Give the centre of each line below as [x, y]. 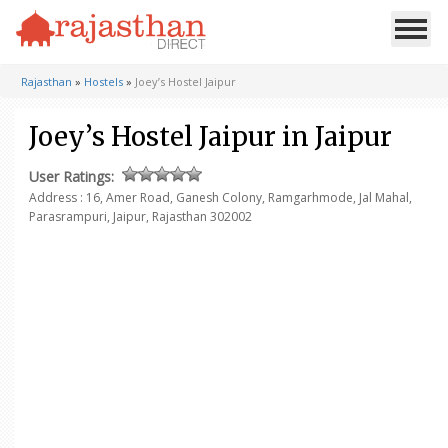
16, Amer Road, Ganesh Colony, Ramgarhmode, [222, 197]
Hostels [103, 81]
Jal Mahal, [385, 197]
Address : [57, 197]
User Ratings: [71, 176]
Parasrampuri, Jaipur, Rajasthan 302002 [140, 216]
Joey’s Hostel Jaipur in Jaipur [210, 136]
